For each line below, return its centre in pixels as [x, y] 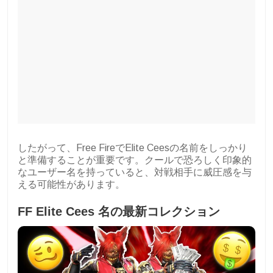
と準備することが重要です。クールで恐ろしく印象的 [135, 160]
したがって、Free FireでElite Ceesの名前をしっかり [133, 147]
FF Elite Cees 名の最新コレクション [119, 211]
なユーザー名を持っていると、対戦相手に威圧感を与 [135, 172]
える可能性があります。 [71, 184]
